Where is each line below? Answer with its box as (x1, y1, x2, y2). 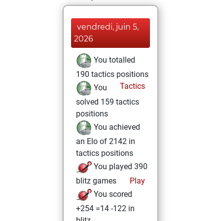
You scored (92, 189, 132, 199)
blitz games (76, 176, 116, 185)
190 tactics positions (76, 70, 148, 79)
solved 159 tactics (76, 97, 139, 107)
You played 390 (92, 162, 147, 172)
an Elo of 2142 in (76, 137, 135, 146)
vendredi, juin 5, (77, 22, 139, 32)
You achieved (92, 122, 140, 132)
